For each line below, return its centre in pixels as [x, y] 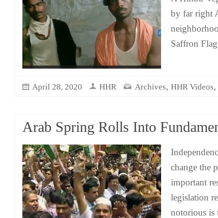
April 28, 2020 [57, 87]
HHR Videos [192, 87]
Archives [150, 87]
